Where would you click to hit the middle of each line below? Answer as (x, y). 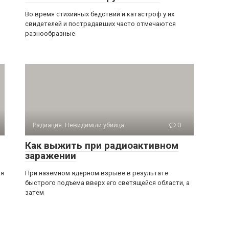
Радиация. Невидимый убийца (78, 125)
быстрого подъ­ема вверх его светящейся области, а (107, 183)
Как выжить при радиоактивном (102, 145)
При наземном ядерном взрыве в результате (97, 173)
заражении (51, 156)
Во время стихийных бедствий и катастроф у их (100, 14)
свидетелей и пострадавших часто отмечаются (100, 24)
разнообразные (50, 33)
